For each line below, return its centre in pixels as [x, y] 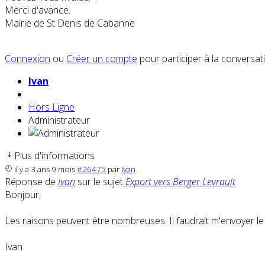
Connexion [28, 59]
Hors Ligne [51, 107]
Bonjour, [23, 195]
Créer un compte [102, 59]
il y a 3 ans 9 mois [45, 169]
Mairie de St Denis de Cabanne [70, 23]
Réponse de [31, 182]
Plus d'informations [54, 156]
